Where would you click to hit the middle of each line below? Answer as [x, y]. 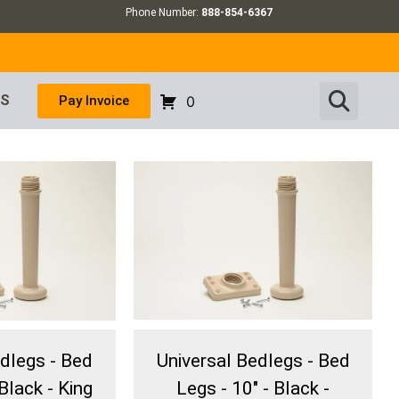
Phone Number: [164, 12]
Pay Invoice [94, 100]
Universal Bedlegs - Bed [253, 361]
